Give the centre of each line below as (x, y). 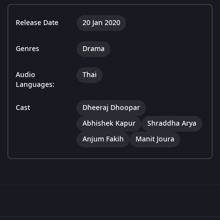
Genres (27, 49)
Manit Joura (155, 139)
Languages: (35, 85)
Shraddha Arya (172, 124)
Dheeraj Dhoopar (111, 108)
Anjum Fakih (103, 139)
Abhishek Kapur (109, 124)
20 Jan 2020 (101, 23)
